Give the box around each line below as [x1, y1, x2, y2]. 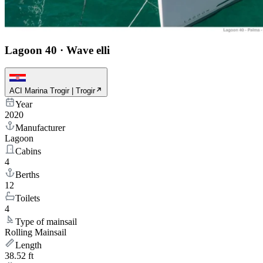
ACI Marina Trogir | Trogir [9, 86, 95, 96]
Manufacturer [15, 123, 65, 133]
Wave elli [66, 43, 110, 56]
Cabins [15, 146, 41, 157]
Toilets [15, 193, 40, 204]
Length [15, 240, 42, 251]
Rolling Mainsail [5, 227, 66, 238]
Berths [15, 170, 39, 180]
